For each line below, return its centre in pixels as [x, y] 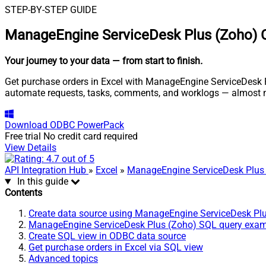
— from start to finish [156, 61]
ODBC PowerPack [87, 125]
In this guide [42, 182]
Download [26, 125]
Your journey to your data [57, 61]
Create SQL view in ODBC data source [107, 236]
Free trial [23, 137]
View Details [31, 148]
